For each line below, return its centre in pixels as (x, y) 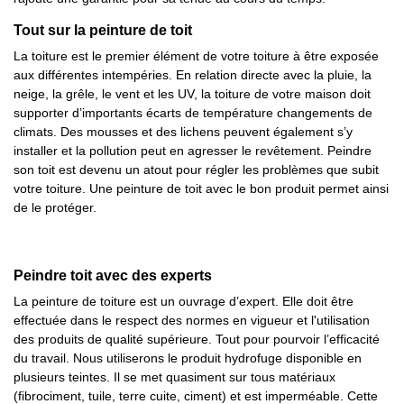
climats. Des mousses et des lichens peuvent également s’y (183, 132)
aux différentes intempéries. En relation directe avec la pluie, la (193, 75)
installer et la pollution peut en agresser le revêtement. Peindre (193, 151)
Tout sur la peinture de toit (103, 30)
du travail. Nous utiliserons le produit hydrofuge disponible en (188, 358)
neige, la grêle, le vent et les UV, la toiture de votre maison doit (192, 94)
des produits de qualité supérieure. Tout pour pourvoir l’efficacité (197, 339)
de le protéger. (55, 207)
